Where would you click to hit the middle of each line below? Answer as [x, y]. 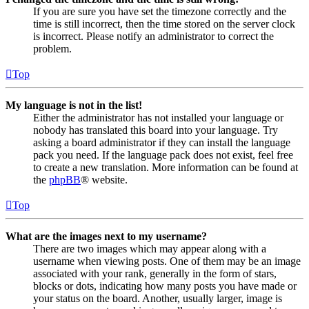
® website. [104, 179]
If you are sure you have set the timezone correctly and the [160, 11]
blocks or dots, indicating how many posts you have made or [165, 286]
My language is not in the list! [74, 105]
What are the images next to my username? [106, 236]
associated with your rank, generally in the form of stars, [155, 273]
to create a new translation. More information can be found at [166, 167]
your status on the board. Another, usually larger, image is [158, 298]
